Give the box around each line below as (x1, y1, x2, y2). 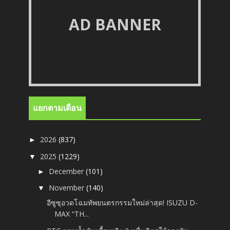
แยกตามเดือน (33, 103, 82, 114)
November (49, 183, 87, 193)
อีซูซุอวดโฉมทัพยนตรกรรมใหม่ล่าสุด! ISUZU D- (47, 198, 198, 208)
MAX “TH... (54, 209, 89, 219)
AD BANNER (68, 14, 161, 35)
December (49, 166, 86, 176)
